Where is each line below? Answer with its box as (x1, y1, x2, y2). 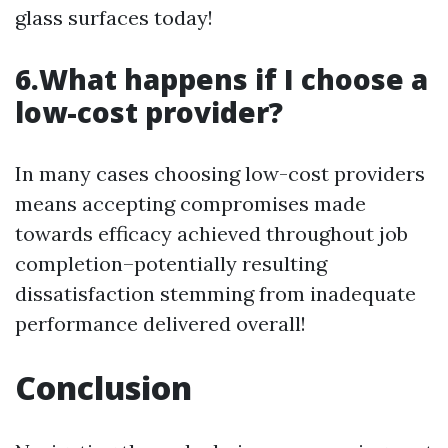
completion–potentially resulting (15, 251, 327, 276)
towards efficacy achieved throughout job (15, 221, 408, 246)
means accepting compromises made (15, 191, 366, 216)
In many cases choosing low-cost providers (15, 161, 425, 186)
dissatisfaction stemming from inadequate (15, 281, 416, 306)
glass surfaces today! (15, 5, 213, 30)
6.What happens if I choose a (15, 60, 428, 98)
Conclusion (15, 366, 192, 409)
